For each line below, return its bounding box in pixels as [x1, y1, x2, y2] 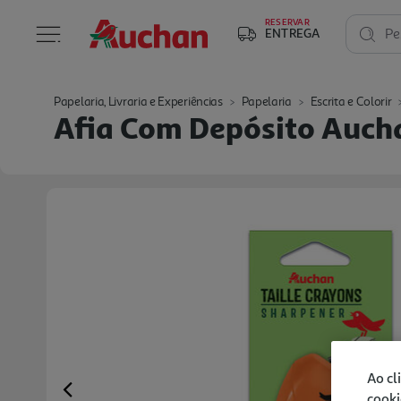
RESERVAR [265, 16, 310, 27]
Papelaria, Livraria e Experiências [54, 94, 223, 109]
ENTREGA [265, 25, 320, 40]
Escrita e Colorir [310, 94, 392, 109]
